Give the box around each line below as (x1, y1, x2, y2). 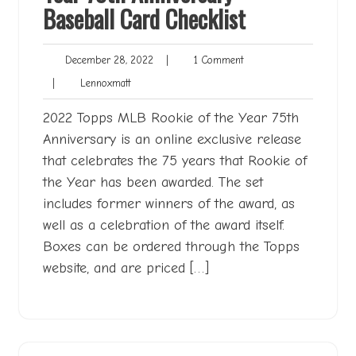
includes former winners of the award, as (43, 195, 295, 212)
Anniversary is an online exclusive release (43, 130, 301, 148)
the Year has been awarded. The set (43, 173, 263, 191)
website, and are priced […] (43, 259, 209, 277)
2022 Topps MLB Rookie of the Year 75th (43, 109, 299, 126)
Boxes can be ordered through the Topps (43, 238, 300, 255)
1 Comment (184, 53, 243, 66)
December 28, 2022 (59, 53, 153, 66)
